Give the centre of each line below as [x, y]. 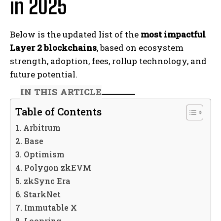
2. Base [29, 141]
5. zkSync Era [43, 181]
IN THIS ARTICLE [61, 92]
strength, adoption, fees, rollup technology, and [108, 61]
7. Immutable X [46, 208]
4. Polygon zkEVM [53, 168]
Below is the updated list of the [75, 34]
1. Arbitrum [38, 128]
